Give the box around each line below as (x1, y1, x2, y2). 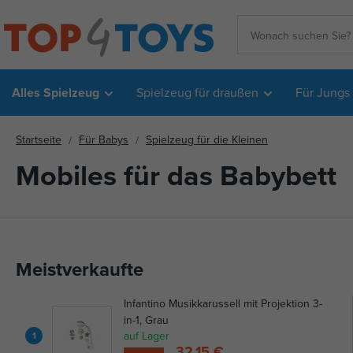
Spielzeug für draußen (136, 84, 258, 101)
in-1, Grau (124, 312, 169, 329)
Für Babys (79, 132, 128, 147)
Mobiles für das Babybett (16, 154, 336, 196)
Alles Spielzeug (12, 84, 99, 102)
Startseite (16, 132, 61, 147)
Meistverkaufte (16, 255, 143, 284)
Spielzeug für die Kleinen (146, 132, 268, 147)
